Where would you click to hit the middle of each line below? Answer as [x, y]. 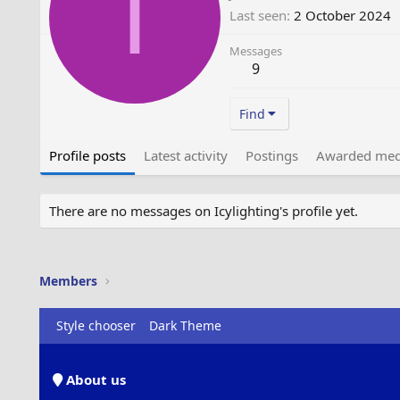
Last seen [258, 15]
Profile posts [87, 155]
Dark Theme [185, 325]
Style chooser [96, 325]
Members [68, 281]
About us [94, 379]
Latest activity [185, 155]
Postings [271, 155]
